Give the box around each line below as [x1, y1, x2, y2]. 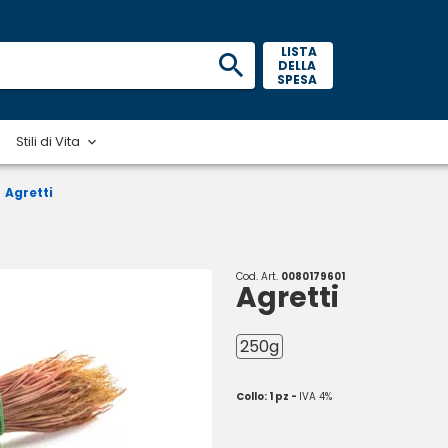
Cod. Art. [236, 269, 281, 284]
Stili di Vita [16, 131, 81, 151]
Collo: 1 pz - [236, 389, 299, 404]
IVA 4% [299, 389, 332, 404]
